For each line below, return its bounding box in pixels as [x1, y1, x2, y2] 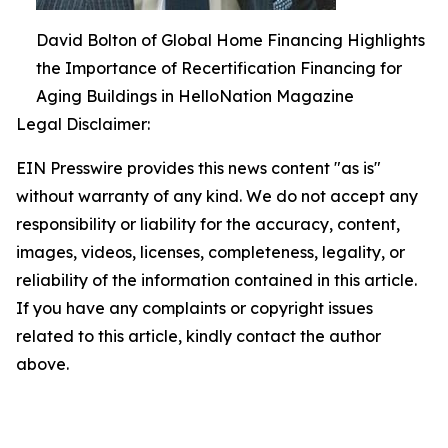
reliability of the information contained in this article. [16, 270, 417, 290]
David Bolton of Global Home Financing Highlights [36, 30, 425, 50]
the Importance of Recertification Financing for [36, 58, 402, 78]
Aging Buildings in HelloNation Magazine [36, 86, 354, 106]
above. [16, 354, 69, 374]
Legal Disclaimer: [16, 114, 150, 134]
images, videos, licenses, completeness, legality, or [16, 242, 405, 262]
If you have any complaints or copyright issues [16, 298, 373, 318]
